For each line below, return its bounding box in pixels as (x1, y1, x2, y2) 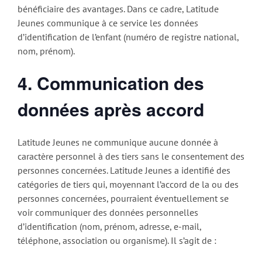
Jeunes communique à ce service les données (18, 16, 198, 29)
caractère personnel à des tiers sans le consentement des (18, 150, 244, 163)
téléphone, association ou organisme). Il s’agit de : (18, 235, 216, 247)
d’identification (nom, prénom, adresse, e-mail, (18, 220, 201, 233)
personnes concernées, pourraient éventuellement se (18, 192, 229, 205)
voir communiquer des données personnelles (18, 206, 198, 219)
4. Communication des (18, 70, 204, 95)
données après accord (18, 96, 204, 122)
